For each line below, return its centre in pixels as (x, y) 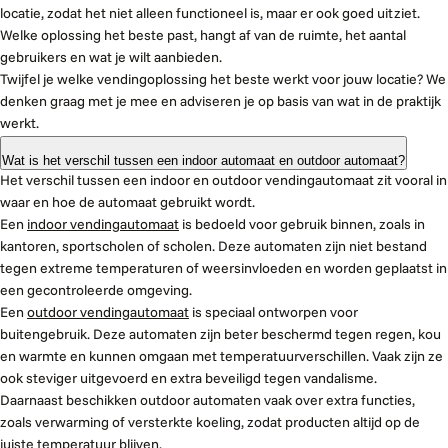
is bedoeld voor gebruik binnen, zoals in (302, 225)
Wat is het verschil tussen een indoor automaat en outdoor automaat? (203, 161)
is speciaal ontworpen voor (273, 313)
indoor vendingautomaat (103, 225)
